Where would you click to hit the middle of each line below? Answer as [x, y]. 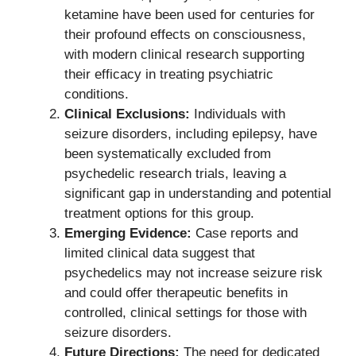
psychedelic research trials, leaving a [175, 174]
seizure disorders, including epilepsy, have [191, 134]
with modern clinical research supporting [184, 55]
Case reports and [245, 234]
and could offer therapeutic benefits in [176, 293]
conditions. [97, 95]
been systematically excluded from [168, 154]
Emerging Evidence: [128, 234]
